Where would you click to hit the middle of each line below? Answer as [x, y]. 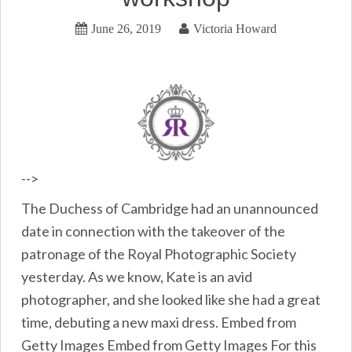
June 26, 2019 [126, 28]
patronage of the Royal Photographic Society [159, 253]
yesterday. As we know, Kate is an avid [137, 276]
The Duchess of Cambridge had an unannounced [170, 208]
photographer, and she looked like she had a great [171, 299]
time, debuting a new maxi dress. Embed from [159, 322]
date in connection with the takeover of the [154, 231]
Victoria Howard [235, 28]
